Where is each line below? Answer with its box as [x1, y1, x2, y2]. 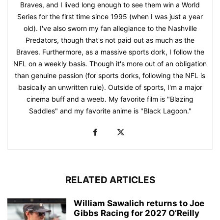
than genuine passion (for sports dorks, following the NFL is [15, 71, 205, 80]
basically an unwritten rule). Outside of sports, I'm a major [18, 83, 202, 92]
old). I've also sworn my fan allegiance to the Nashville [23, 24, 197, 33]
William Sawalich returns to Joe [74, 198, 204, 209]
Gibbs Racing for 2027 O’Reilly [74, 208, 199, 219]
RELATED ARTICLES [65, 174, 155, 186]
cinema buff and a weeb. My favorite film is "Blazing [27, 95, 193, 104]
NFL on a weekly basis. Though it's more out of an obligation [13, 59, 207, 68]
